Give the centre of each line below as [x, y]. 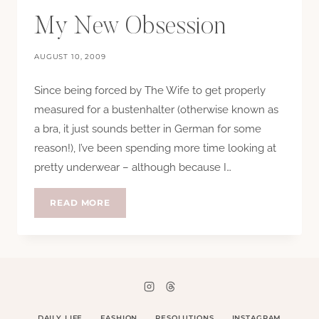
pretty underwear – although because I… [133, 168]
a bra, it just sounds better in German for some [148, 129]
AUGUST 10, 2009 [70, 57]
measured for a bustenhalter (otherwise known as [156, 110]
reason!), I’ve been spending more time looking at [155, 148]
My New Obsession [130, 28]
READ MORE [80, 203]
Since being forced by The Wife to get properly [150, 91]
